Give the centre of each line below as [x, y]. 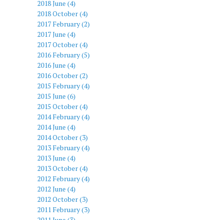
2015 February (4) [64, 85]
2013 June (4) [56, 158]
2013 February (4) [64, 147]
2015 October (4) [63, 106]
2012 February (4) [64, 178]
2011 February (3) [64, 209]
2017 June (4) [56, 34]
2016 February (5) [64, 55]
